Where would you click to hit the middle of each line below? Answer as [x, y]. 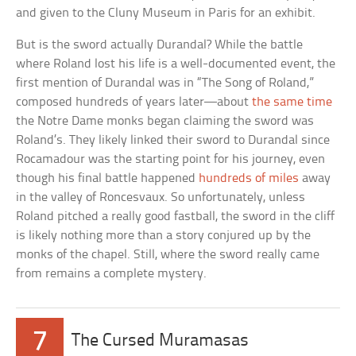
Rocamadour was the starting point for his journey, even [171, 160]
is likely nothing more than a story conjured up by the [164, 236]
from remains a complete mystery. [112, 274]
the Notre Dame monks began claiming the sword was [165, 122]
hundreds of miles [249, 179]
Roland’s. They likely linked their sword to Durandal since [173, 141]
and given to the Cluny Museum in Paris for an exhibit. [166, 14]
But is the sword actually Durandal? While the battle [160, 45]
